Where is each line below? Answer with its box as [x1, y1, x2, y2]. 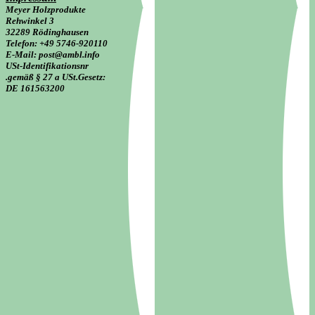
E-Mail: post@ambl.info [6, 49, 100, 60]
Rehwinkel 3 [6, 15, 54, 26]
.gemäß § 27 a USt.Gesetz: [6, 72, 105, 82]
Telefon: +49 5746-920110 [6, 38, 108, 49]
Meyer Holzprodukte [6, 4, 86, 15]
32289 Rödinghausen [6, 27, 89, 37]
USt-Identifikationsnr [6, 60, 89, 71]
